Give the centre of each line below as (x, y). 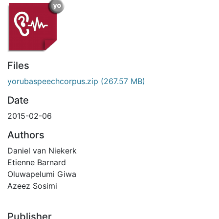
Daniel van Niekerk (42, 151)
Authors (26, 135)
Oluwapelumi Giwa (42, 174)
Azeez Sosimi (32, 186)
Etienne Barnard (37, 162)
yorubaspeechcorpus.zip (53, 81)
